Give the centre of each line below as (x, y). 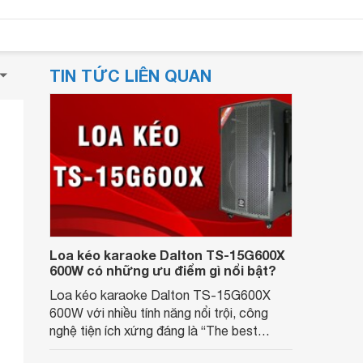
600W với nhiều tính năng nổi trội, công (159, 313)
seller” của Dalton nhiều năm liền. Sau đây (168, 348)
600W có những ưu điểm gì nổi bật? (163, 270)
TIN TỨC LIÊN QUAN (130, 75)
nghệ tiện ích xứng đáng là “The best (154, 331)
